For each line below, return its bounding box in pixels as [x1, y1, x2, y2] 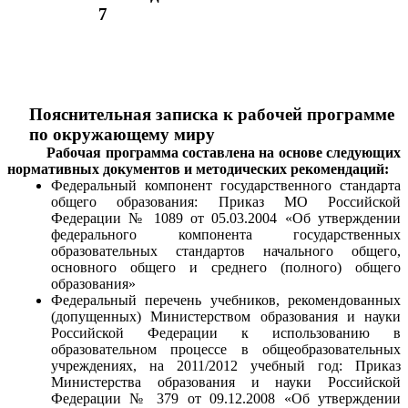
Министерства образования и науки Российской [51, 374, 401, 391]
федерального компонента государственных [51, 227, 401, 243]
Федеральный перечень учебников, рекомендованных [51, 292, 401, 309]
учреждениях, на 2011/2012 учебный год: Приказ [51, 358, 401, 374]
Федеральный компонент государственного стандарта [51, 178, 401, 194]
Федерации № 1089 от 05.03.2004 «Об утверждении [51, 210, 401, 227]
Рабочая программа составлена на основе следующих [7, 145, 401, 161]
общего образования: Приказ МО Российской [51, 194, 401, 210]
